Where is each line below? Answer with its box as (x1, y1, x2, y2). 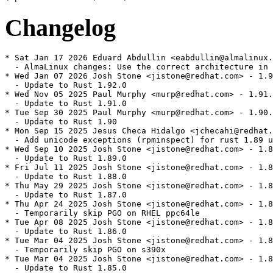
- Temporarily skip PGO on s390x (5, 245, 166, 255)
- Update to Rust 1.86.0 (5, 227, 127, 236)
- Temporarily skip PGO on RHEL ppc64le (5, 208, 200, 218)
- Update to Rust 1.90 (5, 117, 117, 127)
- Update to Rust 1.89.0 (5, 154, 127, 163)
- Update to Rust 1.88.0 (5, 172, 127, 182)
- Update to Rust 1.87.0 (5, 190, 127, 200)
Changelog (5, 13, 116, 41)
